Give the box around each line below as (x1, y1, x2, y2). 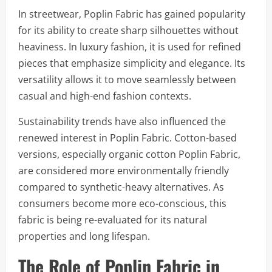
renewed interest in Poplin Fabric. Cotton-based (18, 131, 237, 144)
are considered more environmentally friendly (18, 164, 229, 177)
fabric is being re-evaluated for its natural (18, 213, 207, 226)
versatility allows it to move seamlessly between (18, 73, 236, 86)
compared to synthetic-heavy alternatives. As (18, 180, 224, 194)
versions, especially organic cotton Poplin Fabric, (18, 148, 240, 161)
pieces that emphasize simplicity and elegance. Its (18, 56, 245, 70)
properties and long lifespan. (18, 229, 150, 243)
